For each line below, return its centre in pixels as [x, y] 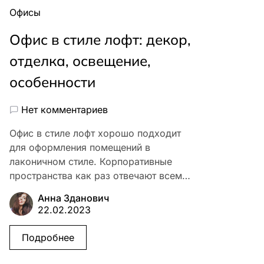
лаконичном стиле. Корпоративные [91, 162]
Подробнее [48, 238]
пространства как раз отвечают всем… [100, 176]
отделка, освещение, [80, 61]
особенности [52, 82]
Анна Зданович [73, 198]
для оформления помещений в [80, 148]
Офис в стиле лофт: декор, [100, 40]
